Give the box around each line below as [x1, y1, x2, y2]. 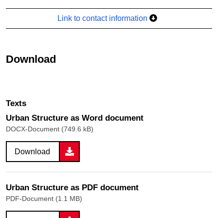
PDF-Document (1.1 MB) [6, 194, 82, 202]
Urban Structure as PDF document [6, 182, 139, 192]
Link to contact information [57, 14, 150, 22]
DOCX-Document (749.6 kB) [6, 125, 93, 133]
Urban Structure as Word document [6, 113, 144, 123]
